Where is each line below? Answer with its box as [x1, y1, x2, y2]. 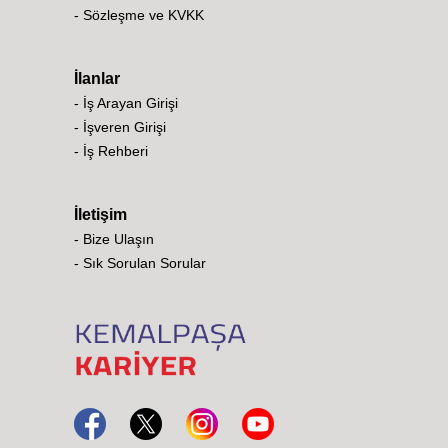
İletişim [74, 206, 127, 223]
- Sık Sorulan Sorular [74, 255, 206, 271]
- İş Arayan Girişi [74, 95, 178, 111]
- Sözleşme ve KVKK [74, 7, 204, 23]
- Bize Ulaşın [74, 231, 154, 247]
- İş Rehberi [74, 143, 148, 159]
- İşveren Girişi [74, 119, 166, 135]
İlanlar [74, 70, 120, 87]
